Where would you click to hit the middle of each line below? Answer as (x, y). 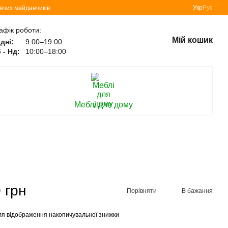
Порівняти (141, 191)
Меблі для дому (103, 105)
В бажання (197, 191)
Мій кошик (193, 40)
